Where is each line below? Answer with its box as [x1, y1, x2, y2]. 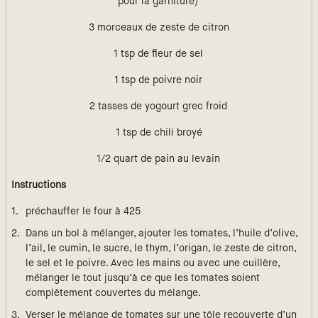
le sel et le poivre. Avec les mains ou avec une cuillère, [26, 258, 280, 268]
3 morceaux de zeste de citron [89, 23, 229, 33]
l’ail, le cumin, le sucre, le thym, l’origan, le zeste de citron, [26, 243, 296, 253]
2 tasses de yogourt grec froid [89, 102, 227, 111]
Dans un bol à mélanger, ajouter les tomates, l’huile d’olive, [26, 229, 297, 238]
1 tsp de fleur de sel [113, 49, 203, 59]
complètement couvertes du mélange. [26, 288, 201, 298]
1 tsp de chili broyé [116, 128, 202, 138]
